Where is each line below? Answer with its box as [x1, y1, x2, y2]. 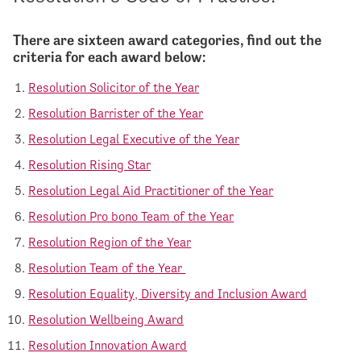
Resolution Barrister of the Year [28, 106, 204, 122]
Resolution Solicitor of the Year [28, 80, 200, 96]
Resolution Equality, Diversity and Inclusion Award [28, 286, 308, 302]
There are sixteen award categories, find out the [13, 31, 322, 49]
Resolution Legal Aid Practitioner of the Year [28, 183, 274, 199]
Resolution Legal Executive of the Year [28, 131, 240, 147]
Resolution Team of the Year [28, 260, 186, 276]
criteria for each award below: [13, 48, 205, 66]
